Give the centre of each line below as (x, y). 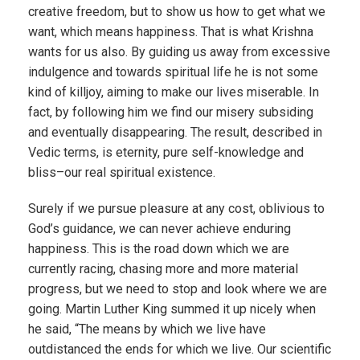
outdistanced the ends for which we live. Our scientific (180, 349)
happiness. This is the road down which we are (159, 249)
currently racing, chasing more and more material (163, 269)
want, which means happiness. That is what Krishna (171, 32)
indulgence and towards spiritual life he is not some (173, 72)
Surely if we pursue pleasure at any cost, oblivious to (176, 209)
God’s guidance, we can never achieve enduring (160, 229)
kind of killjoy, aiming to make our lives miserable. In (174, 92)
